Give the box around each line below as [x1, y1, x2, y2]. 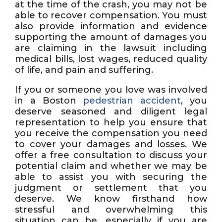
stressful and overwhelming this [15, 204, 207, 215]
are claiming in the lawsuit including [15, 43, 207, 54]
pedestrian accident [83, 95, 181, 106]
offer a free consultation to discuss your [15, 150, 207, 161]
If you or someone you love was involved [15, 84, 207, 95]
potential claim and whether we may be [15, 161, 207, 171]
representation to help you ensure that [15, 117, 207, 128]
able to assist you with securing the [15, 171, 207, 182]
